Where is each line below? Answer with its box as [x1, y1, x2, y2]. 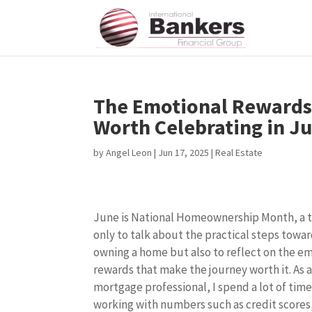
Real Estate [215, 146, 263, 159]
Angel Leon [106, 146, 153, 159]
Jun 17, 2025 [158, 146, 210, 159]
